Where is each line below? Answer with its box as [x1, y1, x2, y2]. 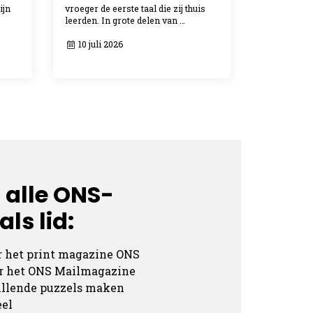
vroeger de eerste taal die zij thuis [65, 3, 206, 15]
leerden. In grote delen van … [65, 15, 186, 27]
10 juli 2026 [75, 38, 124, 50]
